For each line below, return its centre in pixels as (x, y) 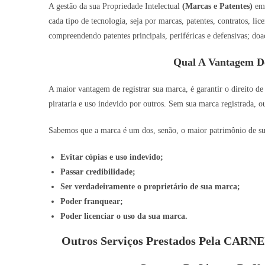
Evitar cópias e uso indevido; (112, 157)
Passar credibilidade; (98, 172)
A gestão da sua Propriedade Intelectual (115, 6)
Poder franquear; (92, 201)
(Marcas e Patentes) (217, 6)
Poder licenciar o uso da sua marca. (124, 216)
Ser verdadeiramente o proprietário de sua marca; (150, 186)
